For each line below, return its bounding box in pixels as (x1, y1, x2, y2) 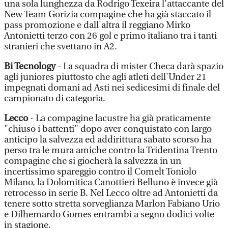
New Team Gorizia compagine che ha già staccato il (4, 9, 211, 20)
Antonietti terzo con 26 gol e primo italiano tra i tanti (4, 31, 217, 41)
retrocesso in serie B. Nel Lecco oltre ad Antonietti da (4, 188, 218, 198)
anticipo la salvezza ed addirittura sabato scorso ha (4, 134, 211, 145)
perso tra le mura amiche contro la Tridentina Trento (4, 145, 217, 156)
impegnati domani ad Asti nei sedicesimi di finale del (4, 82, 220, 93)
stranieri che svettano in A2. (4, 41, 117, 52)
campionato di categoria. (4, 93, 105, 104)
